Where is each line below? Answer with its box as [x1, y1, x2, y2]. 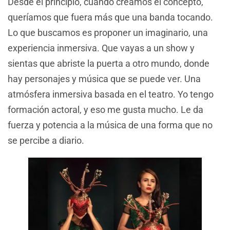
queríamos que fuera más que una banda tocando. [8, 12, 213, 23]
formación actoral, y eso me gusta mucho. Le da [8, 104, 203, 116]
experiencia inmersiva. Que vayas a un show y [8, 43, 195, 54]
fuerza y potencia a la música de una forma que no [8, 120, 213, 131]
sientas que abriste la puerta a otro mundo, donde [8, 58, 209, 69]
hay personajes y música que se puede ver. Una [8, 73, 201, 85]
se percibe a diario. [8, 135, 84, 146]
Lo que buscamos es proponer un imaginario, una [8, 27, 208, 39]
